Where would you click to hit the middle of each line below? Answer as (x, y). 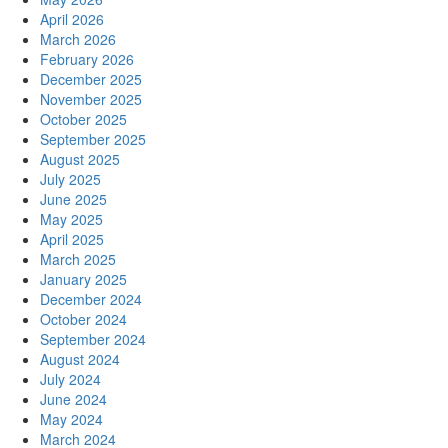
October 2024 (83, 318)
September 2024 (93, 338)
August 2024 (80, 358)
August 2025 (80, 158)
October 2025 (83, 118)
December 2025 (91, 78)
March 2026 (78, 38)
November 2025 (91, 98)
